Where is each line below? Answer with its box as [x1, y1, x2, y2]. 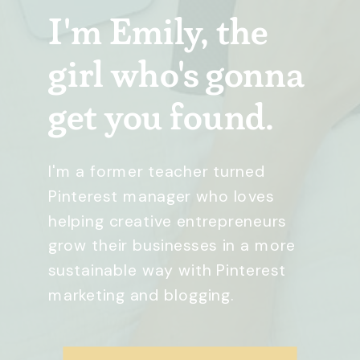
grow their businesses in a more [48, 235, 297, 256]
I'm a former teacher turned [48, 161, 265, 182]
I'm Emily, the [48, 7, 268, 55]
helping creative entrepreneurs [48, 210, 287, 231]
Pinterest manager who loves [48, 185, 274, 207]
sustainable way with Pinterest [48, 260, 287, 280]
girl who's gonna [48, 50, 305, 98]
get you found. [48, 93, 275, 141]
